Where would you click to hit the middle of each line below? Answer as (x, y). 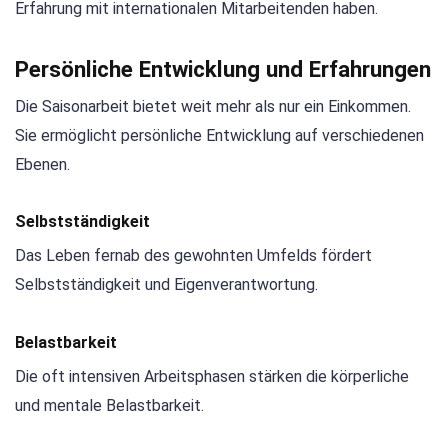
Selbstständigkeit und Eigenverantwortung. (166, 285)
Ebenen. (42, 165)
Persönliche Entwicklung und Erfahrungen (223, 69)
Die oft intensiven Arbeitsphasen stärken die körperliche (212, 376)
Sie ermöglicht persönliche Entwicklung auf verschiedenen (219, 136)
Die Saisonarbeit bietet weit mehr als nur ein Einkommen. (213, 107)
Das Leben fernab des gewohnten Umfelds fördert (193, 256)
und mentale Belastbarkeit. (109, 405)
